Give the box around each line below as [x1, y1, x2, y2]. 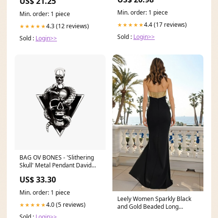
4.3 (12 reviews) [46, 22, 89, 31]
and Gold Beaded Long [117, 202, 179, 211]
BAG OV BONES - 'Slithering [19, 153, 94, 162]
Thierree [19, 169, 43, 178]
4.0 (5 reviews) [46, 200, 86, 209]
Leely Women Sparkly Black [117, 194, 191, 203]
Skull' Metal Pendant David [19, 161, 91, 170]
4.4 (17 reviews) [144, 20, 187, 29]
